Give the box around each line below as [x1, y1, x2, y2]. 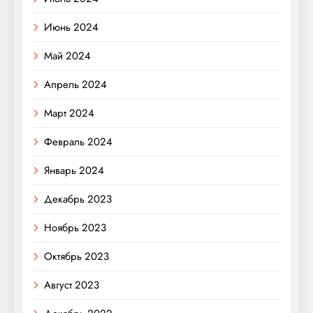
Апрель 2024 [44, 76, 107, 92]
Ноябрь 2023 [44, 219, 106, 235]
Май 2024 [44, 48, 91, 64]
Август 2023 [44, 277, 99, 293]
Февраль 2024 [44, 133, 112, 150]
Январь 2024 [44, 162, 104, 178]
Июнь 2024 [44, 19, 99, 35]
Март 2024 [44, 105, 94, 121]
